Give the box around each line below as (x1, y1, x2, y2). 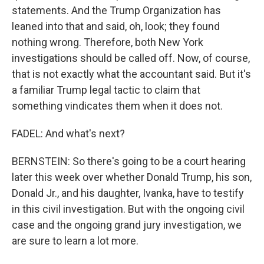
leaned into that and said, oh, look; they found (12, 20, 220, 32)
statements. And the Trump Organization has (12, 4, 221, 16)
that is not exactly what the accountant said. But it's (12, 68, 251, 80)
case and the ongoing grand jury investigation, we (12, 219, 242, 231)
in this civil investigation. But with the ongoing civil (12, 203, 245, 215)
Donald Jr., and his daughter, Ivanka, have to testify (12, 187, 244, 199)
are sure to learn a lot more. (12, 235, 138, 247)
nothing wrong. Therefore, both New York (12, 36, 203, 48)
